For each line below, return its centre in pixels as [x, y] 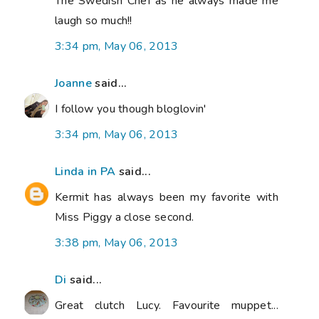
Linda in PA [85, 172]
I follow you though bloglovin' [131, 109]
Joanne [73, 84]
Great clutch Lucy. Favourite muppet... [167, 306]
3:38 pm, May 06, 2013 [117, 243]
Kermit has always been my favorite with [167, 198]
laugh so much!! [94, 21]
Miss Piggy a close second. [125, 218]
